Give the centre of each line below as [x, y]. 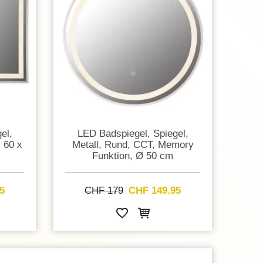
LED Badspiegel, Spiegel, [133, 133]
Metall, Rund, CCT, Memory [133, 144]
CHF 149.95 [155, 190]
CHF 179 [104, 190]
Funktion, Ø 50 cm [133, 155]
